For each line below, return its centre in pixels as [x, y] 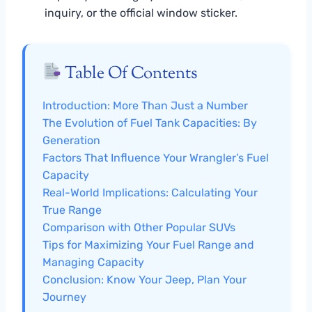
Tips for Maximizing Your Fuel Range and [148, 244]
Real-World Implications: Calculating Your [150, 192]
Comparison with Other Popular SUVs [139, 227]
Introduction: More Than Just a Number [145, 105]
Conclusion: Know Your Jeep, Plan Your [145, 279]
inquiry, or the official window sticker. [141, 13]
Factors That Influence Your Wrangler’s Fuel [156, 157]
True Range [72, 210]
